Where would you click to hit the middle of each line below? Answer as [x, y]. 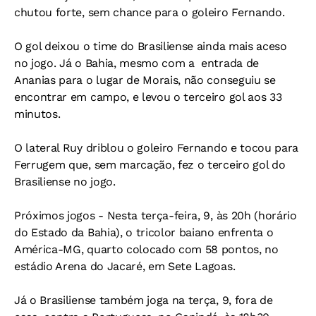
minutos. [37, 114]
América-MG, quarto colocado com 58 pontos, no [146, 249]
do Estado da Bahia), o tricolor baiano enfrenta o [144, 232]
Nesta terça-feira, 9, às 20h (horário [200, 215]
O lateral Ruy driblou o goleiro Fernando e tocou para [157, 148]
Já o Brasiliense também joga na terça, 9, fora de [144, 300]
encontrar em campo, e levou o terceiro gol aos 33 [150, 97]
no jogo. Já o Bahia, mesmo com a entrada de [136, 63]
